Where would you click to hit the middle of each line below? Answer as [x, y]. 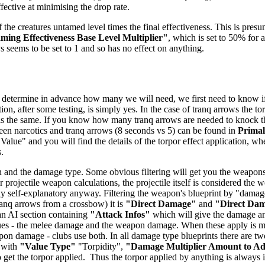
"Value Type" [48, 246]
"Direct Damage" [161, 203]
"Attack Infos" [120, 214]
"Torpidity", [101, 246]
